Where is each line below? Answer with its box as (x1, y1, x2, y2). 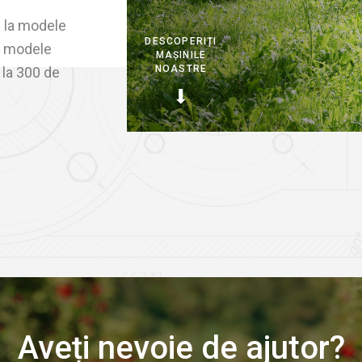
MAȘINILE (155, 49, 207, 61)
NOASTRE (154, 63, 208, 74)
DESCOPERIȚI (145, 36, 217, 47)
